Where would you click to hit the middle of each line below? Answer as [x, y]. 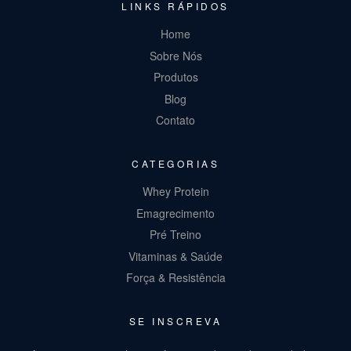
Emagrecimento [175, 213]
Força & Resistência [175, 278]
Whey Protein [175, 192]
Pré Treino [175, 235]
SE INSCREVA [175, 321]
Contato [175, 120]
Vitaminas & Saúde [175, 256]
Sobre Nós [175, 55]
